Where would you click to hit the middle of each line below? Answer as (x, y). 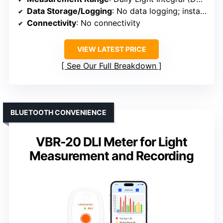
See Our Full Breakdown (111, 66)
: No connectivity (108, 23)
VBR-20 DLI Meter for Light (111, 142)
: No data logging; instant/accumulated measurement (156, 11)
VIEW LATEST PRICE (111, 49)
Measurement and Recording (111, 156)
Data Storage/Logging (69, 11)
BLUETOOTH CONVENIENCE (58, 112)
